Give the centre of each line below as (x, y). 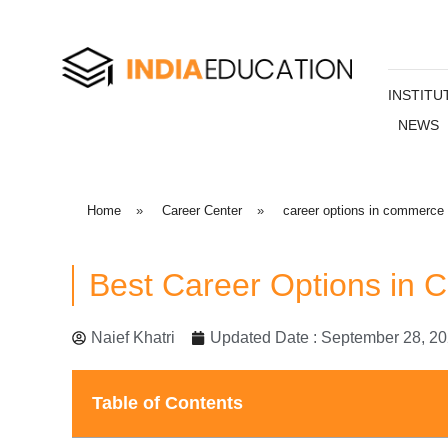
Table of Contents (167, 402)
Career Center (202, 210)
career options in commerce (363, 210)
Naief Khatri (133, 337)
